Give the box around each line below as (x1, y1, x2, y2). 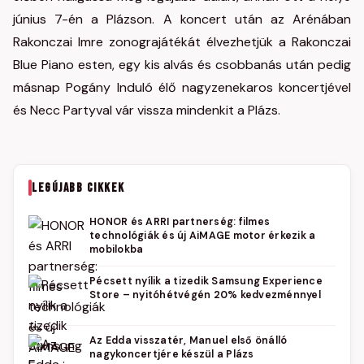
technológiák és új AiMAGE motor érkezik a (89, 229, 316, 242)
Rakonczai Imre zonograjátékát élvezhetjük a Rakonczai (13, 33, 351, 50)
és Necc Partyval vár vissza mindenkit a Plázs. (13, 102, 284, 119)
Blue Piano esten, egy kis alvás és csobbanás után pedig (13, 56, 351, 73)
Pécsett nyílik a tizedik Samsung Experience (89, 275, 323, 288)
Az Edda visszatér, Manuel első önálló (89, 334, 288, 347)
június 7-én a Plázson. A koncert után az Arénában (13, 11, 351, 28)
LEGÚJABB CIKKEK (32, 180, 125, 196)
